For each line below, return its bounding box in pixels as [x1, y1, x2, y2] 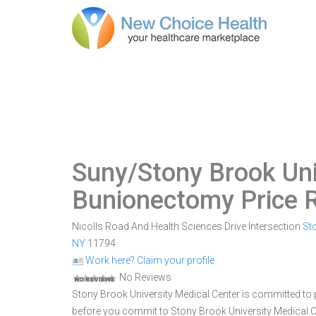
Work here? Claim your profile [83, 255, 214, 266]
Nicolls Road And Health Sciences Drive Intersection [72, 221, 303, 232]
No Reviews [117, 272, 171, 283]
